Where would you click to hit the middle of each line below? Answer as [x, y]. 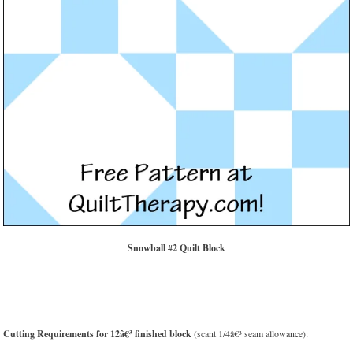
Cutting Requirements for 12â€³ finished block [98, 334]
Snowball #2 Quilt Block [176, 248]
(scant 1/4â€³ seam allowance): [250, 334]
